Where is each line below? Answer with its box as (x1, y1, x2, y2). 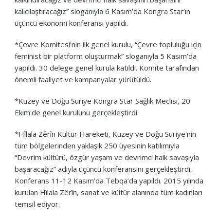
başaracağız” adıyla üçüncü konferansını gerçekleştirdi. (15, 163, 192, 174)
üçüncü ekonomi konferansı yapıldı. (15, 18, 128, 28)
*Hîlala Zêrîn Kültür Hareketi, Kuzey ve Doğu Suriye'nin (15, 128, 196, 139)
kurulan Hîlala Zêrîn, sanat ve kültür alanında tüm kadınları (15, 187, 202, 197)
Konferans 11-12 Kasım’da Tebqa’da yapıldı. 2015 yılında (15, 175, 203, 185)
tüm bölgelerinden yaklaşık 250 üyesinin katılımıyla (15, 140, 180, 150)
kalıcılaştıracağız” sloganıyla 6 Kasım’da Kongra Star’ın (15, 6, 190, 16)
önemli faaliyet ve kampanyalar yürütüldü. (15, 74, 151, 84)
